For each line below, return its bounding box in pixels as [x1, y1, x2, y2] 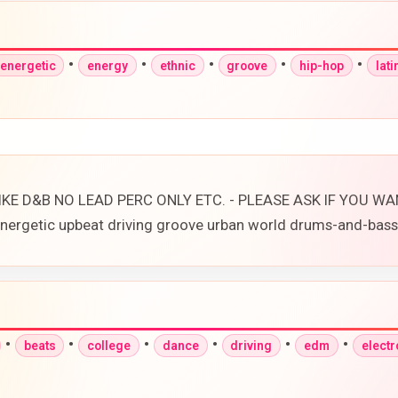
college [87, 338, 131, 353]
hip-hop [298, 58, 344, 73]
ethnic [159, 58, 195, 73]
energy [87, 58, 129, 73]
